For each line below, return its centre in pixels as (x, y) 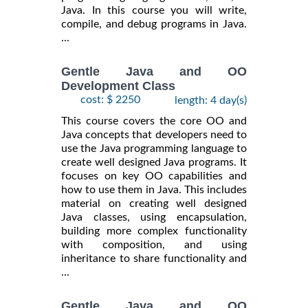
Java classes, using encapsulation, (154, 218)
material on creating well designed (154, 204)
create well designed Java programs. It (154, 163)
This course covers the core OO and (154, 121)
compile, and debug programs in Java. (154, 24)
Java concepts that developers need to (154, 135)
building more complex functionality (154, 231)
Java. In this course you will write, (154, 10)
